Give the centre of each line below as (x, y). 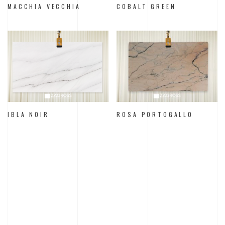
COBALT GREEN (146, 7)
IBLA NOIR (28, 114)
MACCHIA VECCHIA (44, 7)
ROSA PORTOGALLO (155, 114)
